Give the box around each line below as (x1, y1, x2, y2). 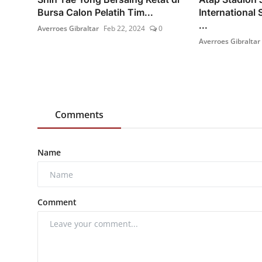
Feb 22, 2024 (104, 23, 145, 34)
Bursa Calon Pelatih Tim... (37, 6, 153, 19)
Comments (55, 108, 104, 122)
